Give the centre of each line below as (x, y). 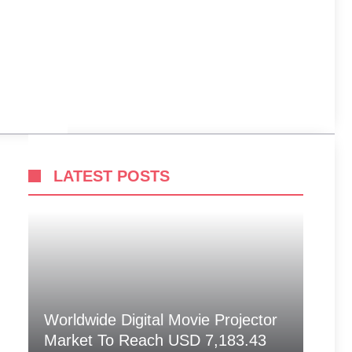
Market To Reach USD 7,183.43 (155, 340)
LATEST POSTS (112, 176)
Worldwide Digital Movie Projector (161, 320)
